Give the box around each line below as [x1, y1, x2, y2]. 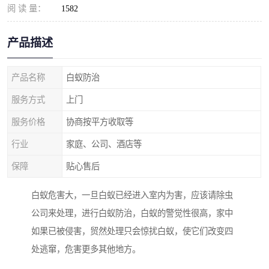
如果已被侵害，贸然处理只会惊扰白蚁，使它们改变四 [31, 226, 233, 237]
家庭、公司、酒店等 [66, 139, 142, 149]
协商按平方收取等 [66, 117, 133, 127]
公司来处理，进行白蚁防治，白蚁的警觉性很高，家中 [31, 208, 233, 219]
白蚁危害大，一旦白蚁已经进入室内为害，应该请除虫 [31, 190, 233, 201]
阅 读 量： [7, 4, 46, 13]
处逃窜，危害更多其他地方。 [31, 244, 141, 255]
